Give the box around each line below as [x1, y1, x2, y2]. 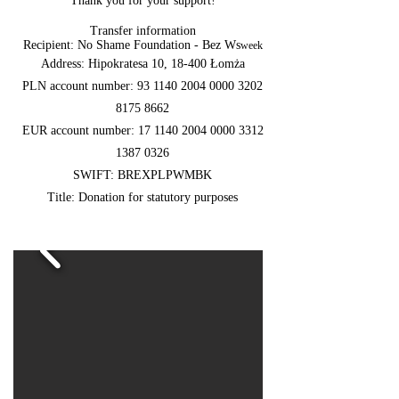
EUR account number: [21, 124, 138, 137]
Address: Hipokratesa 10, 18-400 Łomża [40, 57, 245, 70]
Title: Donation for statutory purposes [47, 191, 238, 204]
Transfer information [89, 24, 196, 37]
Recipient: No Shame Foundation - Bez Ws [22, 38, 240, 52]
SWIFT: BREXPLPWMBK [73, 168, 212, 182]
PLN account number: [22, 79, 137, 93]
